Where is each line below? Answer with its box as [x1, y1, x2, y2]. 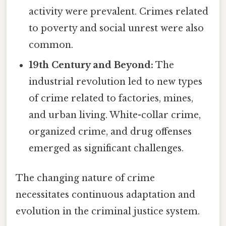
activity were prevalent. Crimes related [29, 6, 209, 17]
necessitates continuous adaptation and [16, 189, 195, 200]
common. [29, 39, 74, 50]
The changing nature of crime [16, 172, 155, 184]
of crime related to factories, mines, [29, 92, 194, 104]
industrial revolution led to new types [29, 76, 203, 87]
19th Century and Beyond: [29, 59, 154, 71]
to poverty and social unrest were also [29, 22, 204, 34]
